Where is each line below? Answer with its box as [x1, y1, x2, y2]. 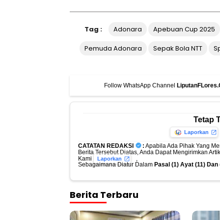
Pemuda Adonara [84, 44, 142, 54]
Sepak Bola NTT [153, 44, 202, 54]
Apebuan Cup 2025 [153, 25, 215, 34]
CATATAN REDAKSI [78, 142, 134, 150]
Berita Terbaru [70, 189, 138, 201]
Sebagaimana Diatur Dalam [78, 161, 154, 168]
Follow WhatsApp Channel [104, 82, 177, 89]
